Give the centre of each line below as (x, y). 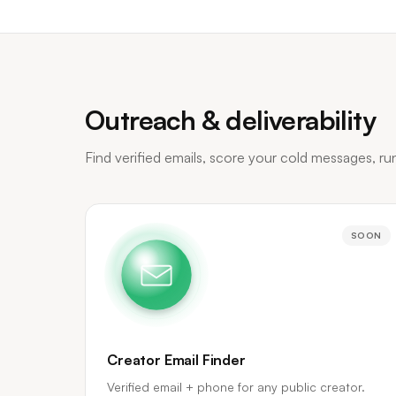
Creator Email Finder (176, 360)
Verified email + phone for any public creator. (236, 387)
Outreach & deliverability (230, 120)
